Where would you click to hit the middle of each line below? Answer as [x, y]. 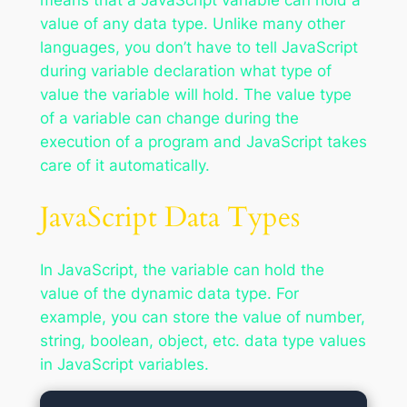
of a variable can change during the [169, 119]
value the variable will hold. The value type [195, 95]
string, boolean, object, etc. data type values [203, 340]
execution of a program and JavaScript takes [203, 142]
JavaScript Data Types [169, 217]
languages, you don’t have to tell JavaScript [199, 48]
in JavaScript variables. [124, 364]
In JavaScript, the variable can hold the [182, 269]
